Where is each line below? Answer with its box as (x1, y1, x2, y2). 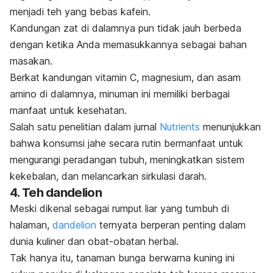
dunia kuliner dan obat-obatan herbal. (10, 235, 182, 248)
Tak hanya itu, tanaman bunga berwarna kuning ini (10, 252, 235, 264)
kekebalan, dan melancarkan (10, 170, 141, 183)
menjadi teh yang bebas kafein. (10, 5, 154, 18)
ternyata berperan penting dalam (96, 219, 246, 232)
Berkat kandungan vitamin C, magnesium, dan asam (10, 71, 241, 84)
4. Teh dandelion (10, 185, 102, 200)
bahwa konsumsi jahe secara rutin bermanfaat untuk (10, 137, 243, 150)
